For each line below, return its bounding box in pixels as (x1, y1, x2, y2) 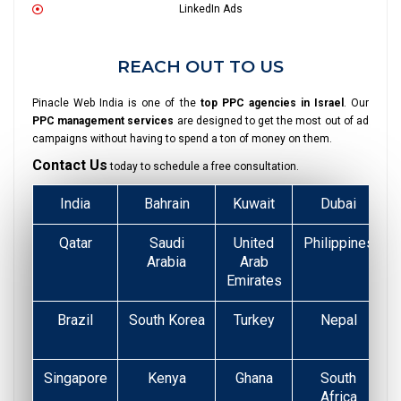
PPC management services (32, 115, 175, 128)
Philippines (303, 235, 374, 252)
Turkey (233, 311, 275, 329)
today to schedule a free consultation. (107, 160, 299, 174)
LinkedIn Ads (178, 3, 243, 16)
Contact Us (32, 157, 107, 175)
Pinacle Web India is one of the (32, 97, 200, 110)
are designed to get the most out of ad (174, 115, 370, 128)
